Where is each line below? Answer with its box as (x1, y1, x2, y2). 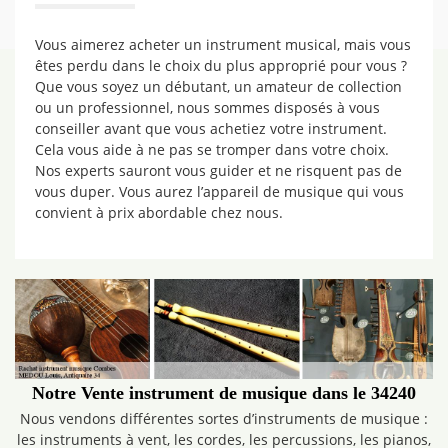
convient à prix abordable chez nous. (35, 203, 283, 222)
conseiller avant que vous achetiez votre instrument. (35, 119, 387, 138)
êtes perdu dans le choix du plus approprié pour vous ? (35, 56, 407, 75)
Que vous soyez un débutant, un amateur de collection (35, 77, 402, 96)
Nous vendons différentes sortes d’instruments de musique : (20, 409, 428, 428)
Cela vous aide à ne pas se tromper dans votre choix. (35, 140, 389, 159)
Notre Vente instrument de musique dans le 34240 (32, 383, 416, 403)
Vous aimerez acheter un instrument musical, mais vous (35, 35, 411, 54)
